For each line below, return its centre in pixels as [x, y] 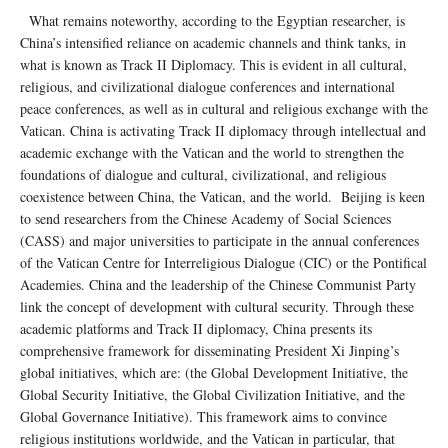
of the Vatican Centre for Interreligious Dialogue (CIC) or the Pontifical [223, 262]
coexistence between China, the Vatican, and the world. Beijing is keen [222, 196]
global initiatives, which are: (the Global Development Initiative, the [214, 372]
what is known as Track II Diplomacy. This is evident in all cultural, [213, 64]
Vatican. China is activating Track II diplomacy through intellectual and [223, 130]
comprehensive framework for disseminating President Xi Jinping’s [209, 350]
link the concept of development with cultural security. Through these [217, 306]
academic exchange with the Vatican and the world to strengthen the [212, 152]
